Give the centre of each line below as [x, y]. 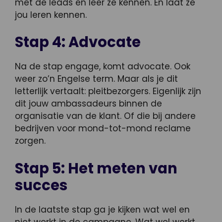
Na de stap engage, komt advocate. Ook [103, 67]
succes [41, 185]
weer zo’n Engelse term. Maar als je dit [96, 79]
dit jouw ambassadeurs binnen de [88, 104]
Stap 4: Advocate [78, 42]
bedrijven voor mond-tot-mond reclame [103, 129]
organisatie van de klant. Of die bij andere [105, 116]
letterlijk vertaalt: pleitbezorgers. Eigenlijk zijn [108, 91]
